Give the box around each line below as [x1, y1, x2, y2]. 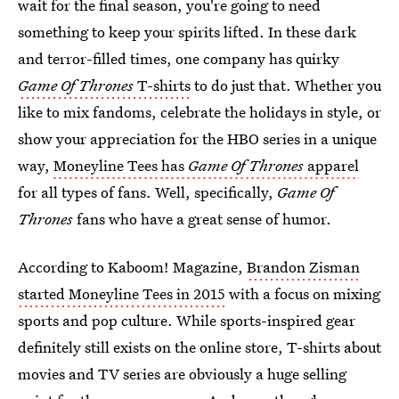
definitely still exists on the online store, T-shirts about [18, 337, 381, 357]
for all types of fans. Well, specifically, [18, 182, 277, 202]
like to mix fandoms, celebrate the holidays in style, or [18, 102, 381, 122]
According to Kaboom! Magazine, [18, 256, 247, 277]
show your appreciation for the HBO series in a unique [18, 128, 377, 149]
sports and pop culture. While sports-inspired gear [18, 310, 355, 330]
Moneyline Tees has [53, 155, 188, 175]
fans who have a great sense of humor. [73, 208, 331, 229]
